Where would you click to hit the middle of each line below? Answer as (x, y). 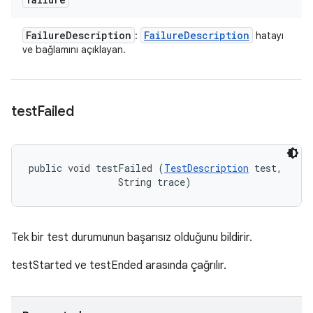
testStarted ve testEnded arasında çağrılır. (119, 265)
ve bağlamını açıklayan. (74, 50)
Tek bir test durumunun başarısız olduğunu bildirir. (132, 238)
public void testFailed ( (96, 168)
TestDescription (206, 168)
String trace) (110, 182)
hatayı (268, 36)
